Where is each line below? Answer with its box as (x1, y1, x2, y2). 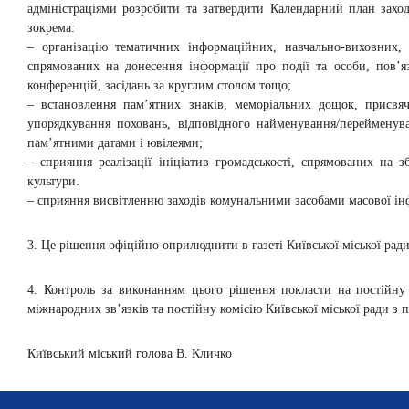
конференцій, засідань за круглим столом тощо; (27, 79, 291, 92)
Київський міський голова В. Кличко (27, 347, 232, 361)
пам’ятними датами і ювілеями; (27, 136, 203, 150)
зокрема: (27, 21, 75, 35)
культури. (27, 174, 79, 188)
